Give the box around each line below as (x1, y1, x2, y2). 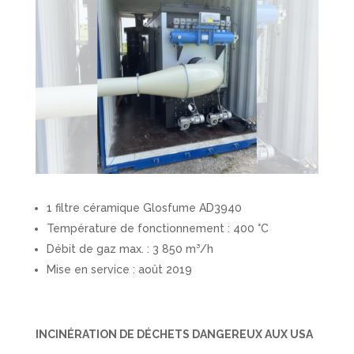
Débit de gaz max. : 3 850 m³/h (46, 242, 213, 255)
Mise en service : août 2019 (46, 262, 192, 276)
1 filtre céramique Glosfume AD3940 (46, 201, 242, 214)
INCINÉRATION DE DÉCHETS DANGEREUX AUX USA (35, 327, 313, 341)
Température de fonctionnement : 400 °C (46, 221, 269, 235)
